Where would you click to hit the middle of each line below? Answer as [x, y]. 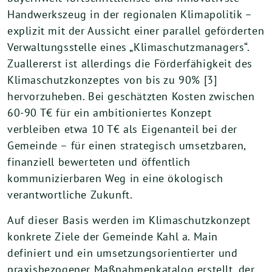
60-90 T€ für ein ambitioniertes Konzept [110, 113]
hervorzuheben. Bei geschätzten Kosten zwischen [131, 96]
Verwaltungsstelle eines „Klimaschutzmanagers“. [128, 47]
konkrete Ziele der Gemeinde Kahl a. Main [113, 236]
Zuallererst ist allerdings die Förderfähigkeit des [130, 63]
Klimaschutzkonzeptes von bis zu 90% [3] [112, 80]
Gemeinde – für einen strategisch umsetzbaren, [127, 145]
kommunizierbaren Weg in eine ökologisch [115, 178]
